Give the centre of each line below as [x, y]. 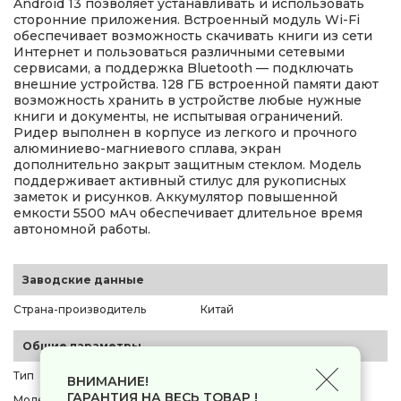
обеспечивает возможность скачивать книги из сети [193, 35]
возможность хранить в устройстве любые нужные [188, 100]
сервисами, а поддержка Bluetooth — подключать [183, 68]
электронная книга [255, 375]
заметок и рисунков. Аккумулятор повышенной [175, 196]
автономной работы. [82, 229]
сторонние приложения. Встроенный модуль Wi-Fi [187, 19]
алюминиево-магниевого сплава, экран [147, 148]
